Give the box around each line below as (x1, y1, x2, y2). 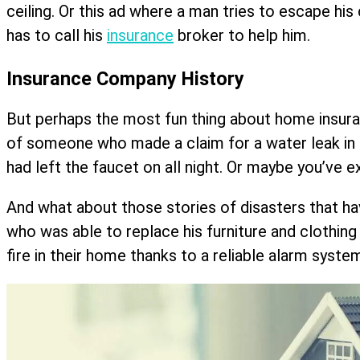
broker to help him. (174, 26, 310, 46)
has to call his (6, 26, 107, 46)
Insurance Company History (6, 67, 244, 90)
